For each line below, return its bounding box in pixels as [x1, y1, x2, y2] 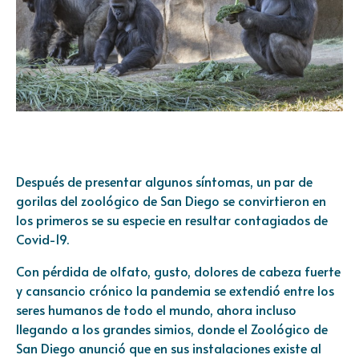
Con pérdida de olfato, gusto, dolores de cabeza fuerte [16, 262, 341, 280]
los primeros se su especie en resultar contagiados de [16, 211, 328, 229]
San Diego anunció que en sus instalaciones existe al [16, 339, 321, 357]
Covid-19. [16, 230, 69, 248]
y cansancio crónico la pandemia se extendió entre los [16, 281, 334, 300]
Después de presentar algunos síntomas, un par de [16, 172, 313, 191]
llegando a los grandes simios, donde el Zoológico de [16, 320, 328, 338]
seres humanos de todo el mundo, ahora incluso [16, 301, 296, 319]
